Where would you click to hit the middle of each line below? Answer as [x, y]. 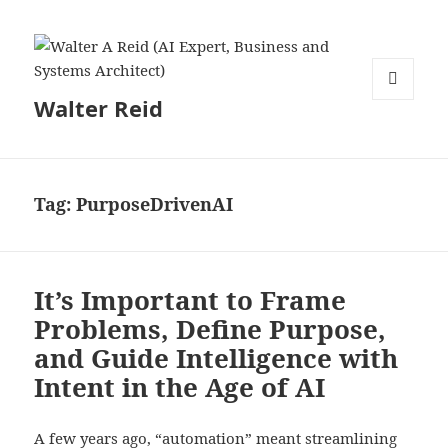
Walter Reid [99, 108]
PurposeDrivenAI [155, 204]
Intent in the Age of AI [180, 387]
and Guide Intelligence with [216, 358]
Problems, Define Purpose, [210, 329]
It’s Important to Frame [190, 300]
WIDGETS [400, 141]
